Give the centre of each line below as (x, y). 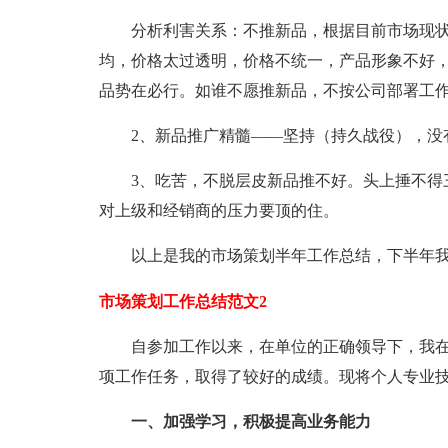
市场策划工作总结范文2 (182, 301)
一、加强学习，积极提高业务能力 (234, 421)
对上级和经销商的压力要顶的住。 (218, 210)
